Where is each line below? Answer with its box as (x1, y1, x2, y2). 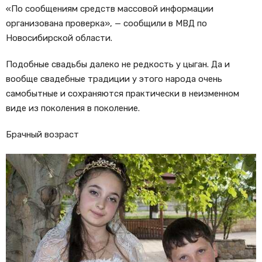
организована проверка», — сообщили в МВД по (6, 18, 207, 29)
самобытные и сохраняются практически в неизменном (6, 88, 239, 99)
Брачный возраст (6, 129, 79, 140)
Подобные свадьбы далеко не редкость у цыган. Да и (6, 58, 230, 70)
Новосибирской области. (6, 32, 112, 43)
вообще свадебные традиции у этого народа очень (6, 73, 222, 84)
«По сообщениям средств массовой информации (6, 3, 213, 14)
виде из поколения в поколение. (6, 102, 140, 113)
